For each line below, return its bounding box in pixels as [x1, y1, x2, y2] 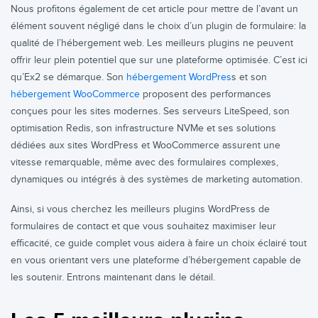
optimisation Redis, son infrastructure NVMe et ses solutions [11, 123, 276, 134]
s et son [231, 72, 267, 83]
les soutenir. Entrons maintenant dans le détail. [11, 272, 215, 283]
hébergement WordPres [126, 72, 231, 83]
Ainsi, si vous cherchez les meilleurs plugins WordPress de [11, 204, 270, 215]
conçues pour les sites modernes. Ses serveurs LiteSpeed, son [11, 106, 290, 117]
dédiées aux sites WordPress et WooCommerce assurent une [11, 140, 280, 151]
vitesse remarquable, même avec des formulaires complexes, [11, 157, 278, 168]
